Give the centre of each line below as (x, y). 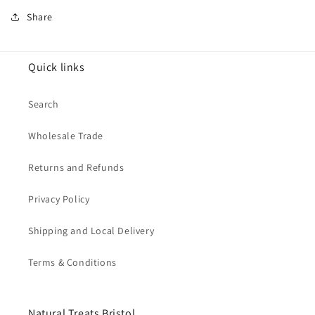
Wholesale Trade (66, 136)
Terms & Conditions (72, 262)
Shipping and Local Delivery (91, 231)
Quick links (57, 67)
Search (44, 104)
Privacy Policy (59, 199)
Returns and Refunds (76, 167)
